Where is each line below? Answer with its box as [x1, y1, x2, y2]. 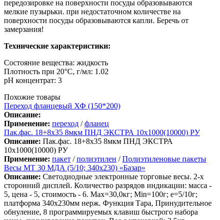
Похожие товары [4, 92, 60, 101]
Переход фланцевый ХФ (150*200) [4, 101, 120, 110]
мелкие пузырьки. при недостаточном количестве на [4, 7, 181, 16]
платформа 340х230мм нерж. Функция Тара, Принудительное [4, 198, 212, 207]
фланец [84, 119, 109, 128]
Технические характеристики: [4, 41, 110, 50]
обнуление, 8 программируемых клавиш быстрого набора [4, 207, 198, 216]
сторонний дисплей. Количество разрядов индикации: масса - [4, 181, 212, 190]
